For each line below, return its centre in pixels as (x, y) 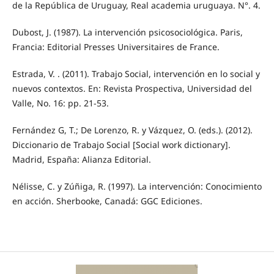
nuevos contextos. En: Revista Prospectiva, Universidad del (132, 89)
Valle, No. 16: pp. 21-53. (60, 103)
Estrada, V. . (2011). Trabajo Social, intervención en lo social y (136, 74)
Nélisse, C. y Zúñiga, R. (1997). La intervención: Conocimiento (137, 187)
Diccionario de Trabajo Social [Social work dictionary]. (121, 145)
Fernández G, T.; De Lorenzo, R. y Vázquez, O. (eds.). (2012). (132, 130)
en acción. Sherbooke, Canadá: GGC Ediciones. (107, 201)
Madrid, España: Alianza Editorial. (81, 160)
